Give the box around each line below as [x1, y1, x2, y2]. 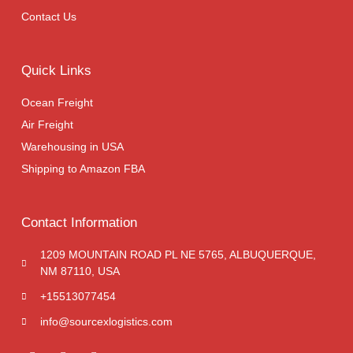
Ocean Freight [21, 96, 93, 110]
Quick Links [21, 63, 91, 79]
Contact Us [21, 10, 76, 24]
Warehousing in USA [21, 140, 124, 154]
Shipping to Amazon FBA [21, 162, 145, 176]
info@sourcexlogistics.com [39, 315, 173, 329]
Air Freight [21, 118, 73, 132]
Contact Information [21, 215, 137, 231]
